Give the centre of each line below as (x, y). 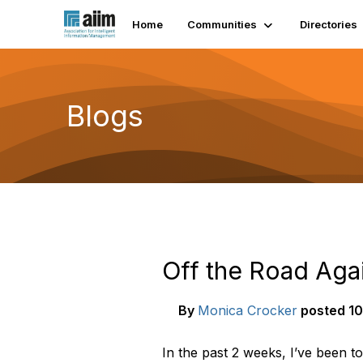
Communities (222, 24)
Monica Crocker (248, 310)
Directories (329, 24)
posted (323, 310)
